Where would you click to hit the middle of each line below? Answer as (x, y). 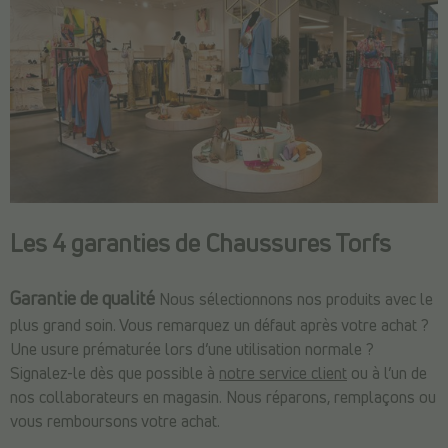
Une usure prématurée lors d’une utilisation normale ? (192, 350)
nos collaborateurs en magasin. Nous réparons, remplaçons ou (223, 398)
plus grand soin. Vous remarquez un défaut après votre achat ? (219, 326)
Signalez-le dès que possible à (114, 374)
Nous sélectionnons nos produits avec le (294, 300)
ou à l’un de (387, 374)
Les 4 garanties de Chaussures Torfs (200, 245)
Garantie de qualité (82, 300)
